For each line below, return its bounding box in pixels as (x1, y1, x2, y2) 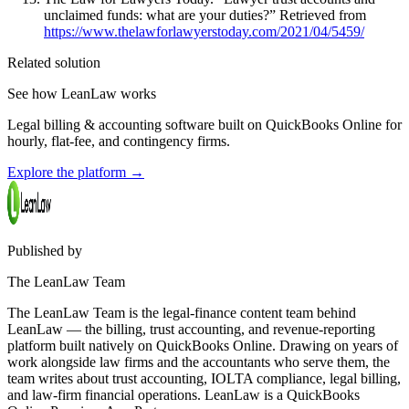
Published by (7, 243, 82, 259)
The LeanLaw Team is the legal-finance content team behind (7, 305, 356, 321)
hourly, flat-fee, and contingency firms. (7, 133, 230, 150)
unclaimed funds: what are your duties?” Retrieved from (44, 7, 366, 24)
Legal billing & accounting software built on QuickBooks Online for (7, 117, 402, 133)
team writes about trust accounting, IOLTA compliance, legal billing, (7, 371, 401, 387)
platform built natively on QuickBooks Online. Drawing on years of (7, 338, 398, 354)
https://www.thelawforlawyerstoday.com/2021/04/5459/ (44, 24, 364, 40)
